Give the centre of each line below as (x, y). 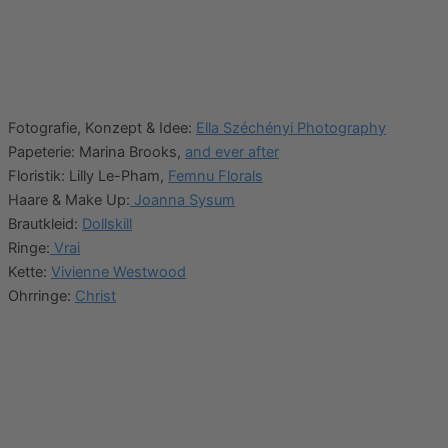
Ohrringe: (41, 295)
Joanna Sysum (182, 199)
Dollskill (107, 223)
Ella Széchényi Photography (291, 127)
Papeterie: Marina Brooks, (96, 151)
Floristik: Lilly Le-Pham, (88, 175)
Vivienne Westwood (118, 271)
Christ (95, 295)
